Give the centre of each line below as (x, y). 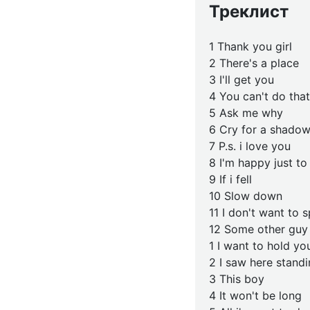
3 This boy (237, 279)
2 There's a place (254, 63)
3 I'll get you (241, 80)
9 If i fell (230, 179)
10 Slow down (246, 196)
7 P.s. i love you (250, 146)
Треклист (249, 11)
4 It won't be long (255, 295)
